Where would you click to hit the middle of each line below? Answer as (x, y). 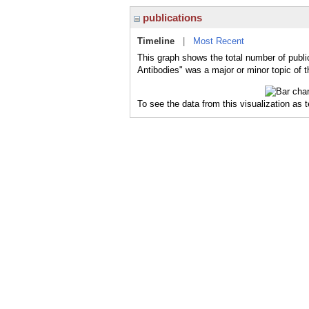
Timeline (156, 41)
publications (171, 18)
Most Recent (219, 41)
